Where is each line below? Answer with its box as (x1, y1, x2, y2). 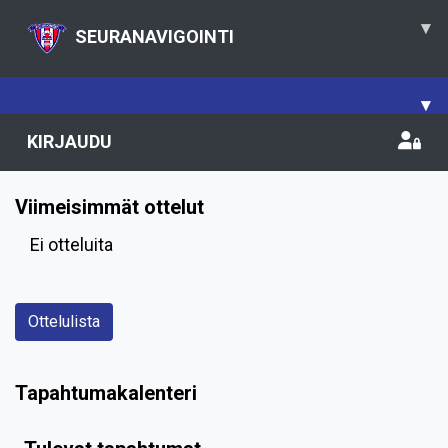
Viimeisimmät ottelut (15, 195, 204, 219)
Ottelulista (28, 312, 100, 331)
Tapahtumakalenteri (15, 381, 197, 405)
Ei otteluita (30, 234, 113, 255)
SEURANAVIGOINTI (75, 25, 234, 47)
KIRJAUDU (27, 131, 112, 152)
